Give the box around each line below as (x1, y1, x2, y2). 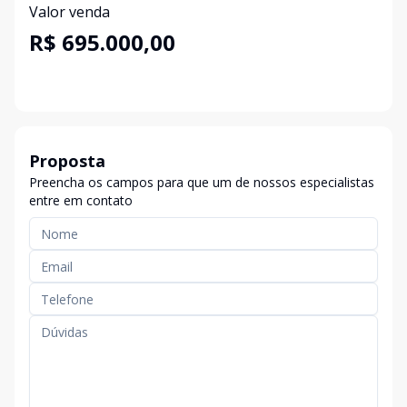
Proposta (29, 150, 105, 172)
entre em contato (29, 192, 133, 209)
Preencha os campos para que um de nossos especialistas (29, 174, 374, 191)
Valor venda (29, 2, 110, 22)
